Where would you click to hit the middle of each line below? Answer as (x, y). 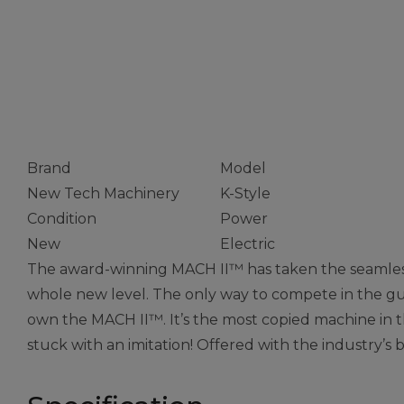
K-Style (245, 193)
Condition (62, 219)
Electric (247, 244)
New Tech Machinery (103, 193)
